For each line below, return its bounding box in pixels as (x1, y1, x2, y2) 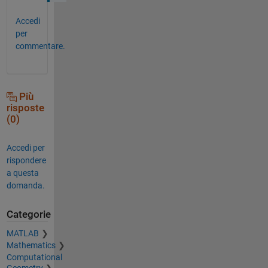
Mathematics (6, 240, 56, 251)
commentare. (15, 41, 65, 51)
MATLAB (6, 229, 39, 239)
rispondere (6, 155, 46, 165)
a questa (6, 167, 39, 178)
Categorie (6, 208, 51, 220)
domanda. (6, 180, 45, 190)
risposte (6, 102, 44, 114)
